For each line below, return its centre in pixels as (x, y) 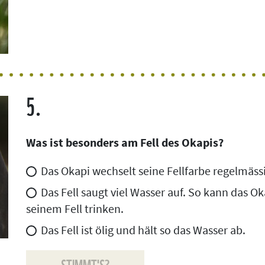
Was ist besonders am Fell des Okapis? (125, 143)
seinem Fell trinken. (75, 209)
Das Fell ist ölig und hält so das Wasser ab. (143, 230)
